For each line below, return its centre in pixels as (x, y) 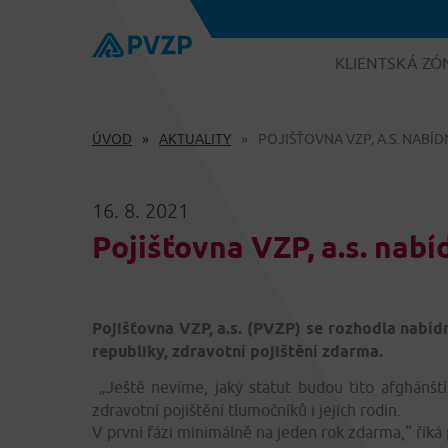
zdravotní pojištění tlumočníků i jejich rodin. (246, 409)
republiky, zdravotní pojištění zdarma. (237, 351)
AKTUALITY (195, 139)
